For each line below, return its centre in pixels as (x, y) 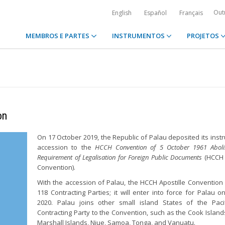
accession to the (66, 147)
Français (191, 13)
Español (155, 13)
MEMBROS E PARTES (59, 36)
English (122, 13)
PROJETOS (203, 36)
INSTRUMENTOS (139, 36)
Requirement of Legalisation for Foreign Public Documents (120, 157)
